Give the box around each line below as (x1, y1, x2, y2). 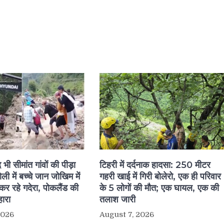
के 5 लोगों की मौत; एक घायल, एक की (99, 182, 219, 194)
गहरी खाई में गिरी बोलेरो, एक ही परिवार (99, 171, 221, 182)
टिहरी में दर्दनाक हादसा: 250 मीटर (99, 159, 210, 171)
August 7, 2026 (99, 210, 154, 219)
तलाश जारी (99, 194, 135, 205)
